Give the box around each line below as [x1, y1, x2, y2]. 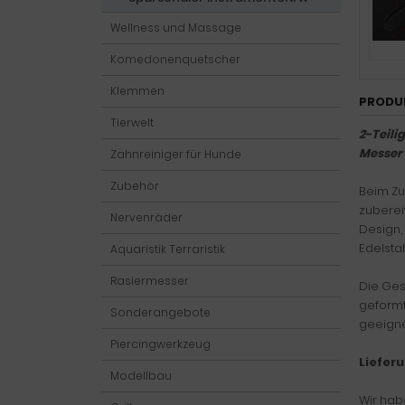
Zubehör [110, 178, 159, 193]
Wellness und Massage [110, 20, 241, 35]
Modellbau [110, 368, 172, 383]
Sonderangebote [110, 305, 211, 320]
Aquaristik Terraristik [110, 241, 225, 257]
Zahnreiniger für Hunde [110, 146, 241, 162]
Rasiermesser [110, 273, 189, 288]
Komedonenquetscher [110, 52, 240, 67]
